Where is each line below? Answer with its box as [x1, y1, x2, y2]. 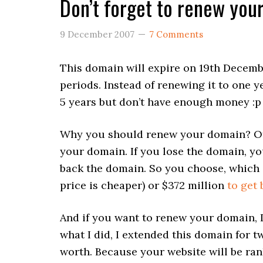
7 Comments [149, 29, 203, 40]
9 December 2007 [60, 29, 134, 40]
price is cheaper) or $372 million [60, 178, 227, 192]
